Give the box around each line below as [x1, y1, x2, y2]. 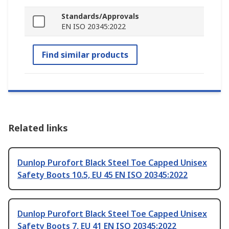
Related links [8, 122, 68, 134]
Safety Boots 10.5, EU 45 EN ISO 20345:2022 [17, 169, 188, 181]
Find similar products [42, 49, 128, 61]
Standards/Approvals [61, 11, 139, 21]
